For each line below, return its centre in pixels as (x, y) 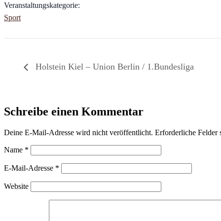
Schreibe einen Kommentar (74, 111)
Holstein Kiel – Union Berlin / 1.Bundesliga (113, 67)
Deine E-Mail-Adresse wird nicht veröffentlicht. (78, 132)
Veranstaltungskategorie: (42, 5)
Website (16, 186)
